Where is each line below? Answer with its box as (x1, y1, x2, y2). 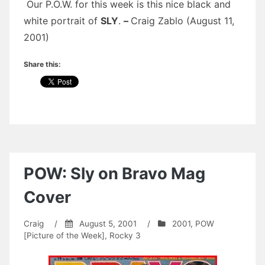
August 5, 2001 (79, 218, 137, 228)
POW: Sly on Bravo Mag (24, 163, 205, 183)
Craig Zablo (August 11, (131, 14, 234, 27)
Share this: (24, 59, 61, 69)
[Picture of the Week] (24, 230, 105, 240)
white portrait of (24, 14, 101, 27)
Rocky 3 (109, 230, 141, 240)
